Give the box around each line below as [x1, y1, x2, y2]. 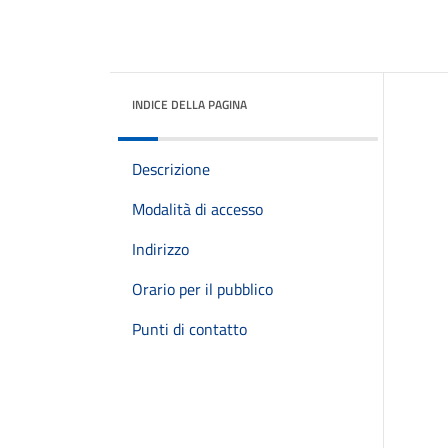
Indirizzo [132, 237, 189, 261]
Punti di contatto [132, 317, 247, 341]
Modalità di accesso [132, 197, 263, 221]
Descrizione [132, 157, 210, 181]
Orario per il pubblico [132, 277, 273, 301]
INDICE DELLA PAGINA [132, 95, 247, 114]
